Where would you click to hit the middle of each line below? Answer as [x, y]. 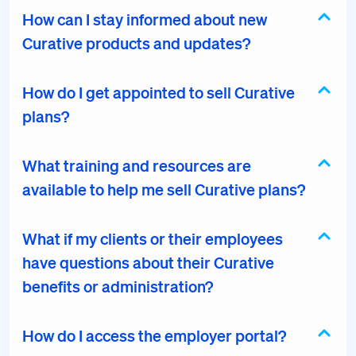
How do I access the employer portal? [154, 335]
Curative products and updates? [136, 43]
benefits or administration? [118, 286]
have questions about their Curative [148, 262]
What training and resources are [137, 165]
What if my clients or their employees [153, 238]
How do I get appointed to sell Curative [159, 92]
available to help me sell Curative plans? [164, 189]
